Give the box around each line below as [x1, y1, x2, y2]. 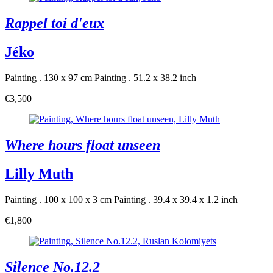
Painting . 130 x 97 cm [5, 73, 92, 83]
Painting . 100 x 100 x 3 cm [5, 194, 112, 205]
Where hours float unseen [5, 136, 160, 153]
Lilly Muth [5, 165, 73, 182]
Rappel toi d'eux [5, 15, 104, 32]
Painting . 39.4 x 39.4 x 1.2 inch [114, 194, 238, 205]
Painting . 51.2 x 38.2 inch [94, 73, 196, 83]
